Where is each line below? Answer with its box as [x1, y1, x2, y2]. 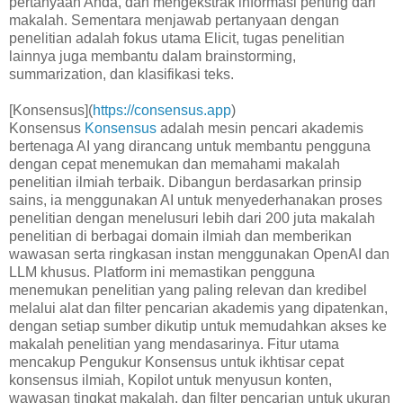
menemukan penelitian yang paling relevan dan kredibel [9, 282, 367, 298]
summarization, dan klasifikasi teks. [9, 66, 234, 82]
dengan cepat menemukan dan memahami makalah [9, 156, 340, 172]
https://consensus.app [93, 102, 231, 118]
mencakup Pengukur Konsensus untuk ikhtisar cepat [9, 354, 344, 370]
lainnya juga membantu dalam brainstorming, [9, 48, 296, 64]
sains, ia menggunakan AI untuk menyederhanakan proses [9, 192, 382, 208]
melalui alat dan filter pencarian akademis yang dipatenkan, [9, 300, 388, 316]
